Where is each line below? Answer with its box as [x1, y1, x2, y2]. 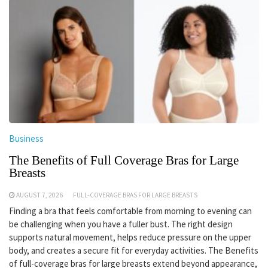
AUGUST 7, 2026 [16, 191, 63, 199]
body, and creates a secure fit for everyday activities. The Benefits [9, 245, 258, 256]
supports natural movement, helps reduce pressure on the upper [9, 232, 251, 243]
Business [9, 133, 44, 144]
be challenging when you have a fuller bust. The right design [9, 218, 233, 230]
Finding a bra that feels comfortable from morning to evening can [9, 205, 252, 217]
